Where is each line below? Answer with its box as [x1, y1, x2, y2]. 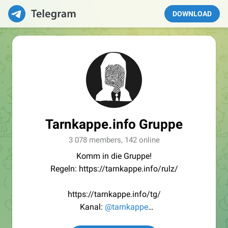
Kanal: [80, 202, 105, 212]
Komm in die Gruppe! [76, 151, 152, 161]
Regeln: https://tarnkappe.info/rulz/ [50, 164, 178, 174]
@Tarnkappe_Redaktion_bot [84, 215, 184, 224]
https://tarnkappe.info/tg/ [67, 189, 161, 199]
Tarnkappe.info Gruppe [45, 117, 183, 132]
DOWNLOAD [173, 10, 212, 18]
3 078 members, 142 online [68, 135, 160, 145]
